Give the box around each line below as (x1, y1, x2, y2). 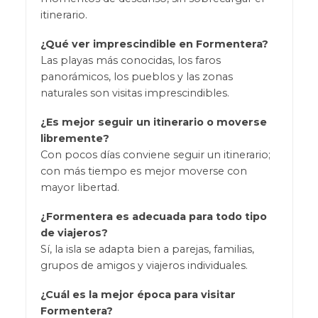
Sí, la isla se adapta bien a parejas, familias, (40, 242, 254, 256)
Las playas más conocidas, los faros (40, 53, 221, 67)
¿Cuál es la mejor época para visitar (40, 287, 236, 301)
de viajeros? (40, 226, 108, 239)
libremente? (40, 131, 109, 145)
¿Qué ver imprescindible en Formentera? (40, 37, 268, 50)
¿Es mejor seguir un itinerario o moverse (40, 115, 267, 128)
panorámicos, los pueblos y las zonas (40, 70, 233, 83)
